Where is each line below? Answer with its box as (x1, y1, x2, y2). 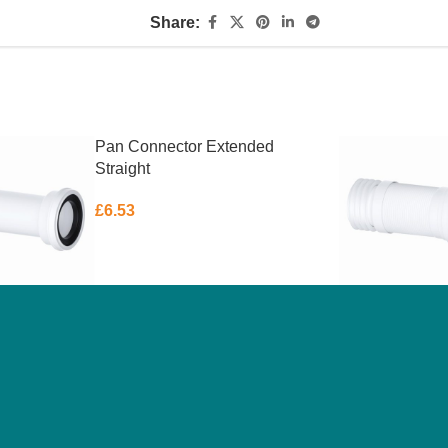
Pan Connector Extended (94, 138, 274, 155)
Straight (94, 160, 150, 177)
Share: (150, 14, 201, 31)
